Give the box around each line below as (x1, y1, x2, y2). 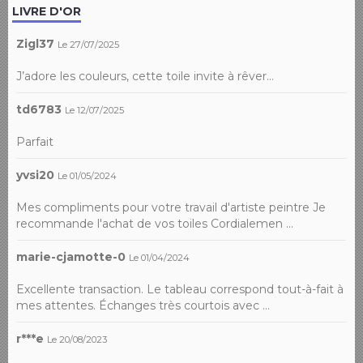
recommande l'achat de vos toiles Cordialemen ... (16, 216, 293, 231)
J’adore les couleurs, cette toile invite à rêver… (16, 68, 274, 83)
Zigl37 (16, 36, 54, 51)
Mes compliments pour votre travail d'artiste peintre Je (16, 199, 326, 215)
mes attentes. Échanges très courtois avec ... (16, 297, 270, 313)
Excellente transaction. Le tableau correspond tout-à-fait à (16, 281, 344, 297)
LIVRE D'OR (12, 3, 81, 19)
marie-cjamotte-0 (16, 249, 126, 264)
